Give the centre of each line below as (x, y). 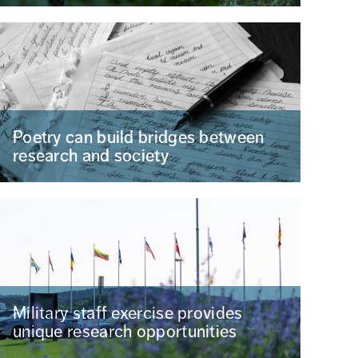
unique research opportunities (125, 331)
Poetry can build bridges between (138, 137)
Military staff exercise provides (127, 313)
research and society (90, 155)
